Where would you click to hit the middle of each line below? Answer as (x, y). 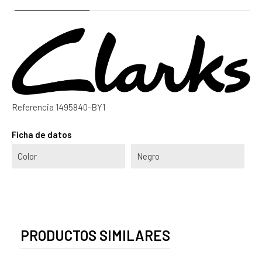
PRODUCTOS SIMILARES (95, 235)
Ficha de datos (42, 134)
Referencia (33, 107)
